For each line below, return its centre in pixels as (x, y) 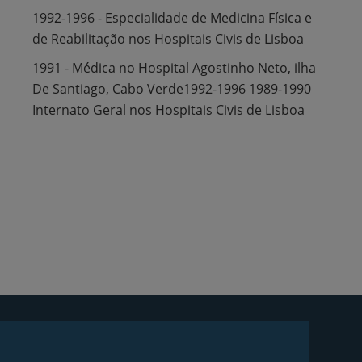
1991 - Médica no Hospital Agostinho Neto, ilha (174, 67)
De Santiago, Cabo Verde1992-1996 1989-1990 (172, 88)
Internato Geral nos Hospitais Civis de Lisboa (168, 109)
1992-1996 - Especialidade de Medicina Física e (172, 17)
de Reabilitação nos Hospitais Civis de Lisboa (168, 38)
